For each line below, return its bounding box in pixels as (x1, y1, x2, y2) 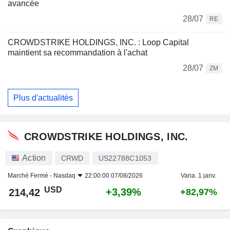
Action (22, 154, 46, 163)
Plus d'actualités (13, 93, 73, 102)
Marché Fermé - (8, 172, 53, 180)
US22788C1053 (98, 154, 152, 163)
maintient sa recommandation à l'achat (8, 48, 147, 57)
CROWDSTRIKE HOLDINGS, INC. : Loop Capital (8, 38, 189, 47)
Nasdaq (53, 172, 75, 180)
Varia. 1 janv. (181, 172, 216, 180)
